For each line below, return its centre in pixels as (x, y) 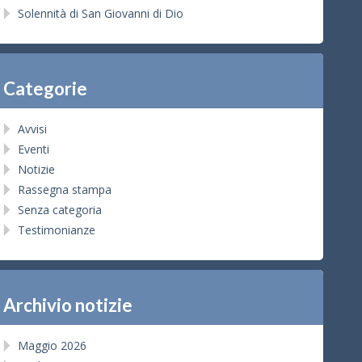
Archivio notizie (68, 305)
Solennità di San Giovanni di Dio (101, 13)
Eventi (34, 149)
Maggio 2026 (52, 345)
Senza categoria (60, 209)
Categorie (45, 88)
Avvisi (32, 128)
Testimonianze (57, 229)
